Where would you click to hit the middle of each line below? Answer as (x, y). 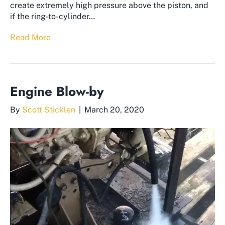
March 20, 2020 (114, 110)
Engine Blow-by (57, 92)
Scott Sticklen (49, 110)
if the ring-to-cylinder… (52, 17)
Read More (30, 38)
